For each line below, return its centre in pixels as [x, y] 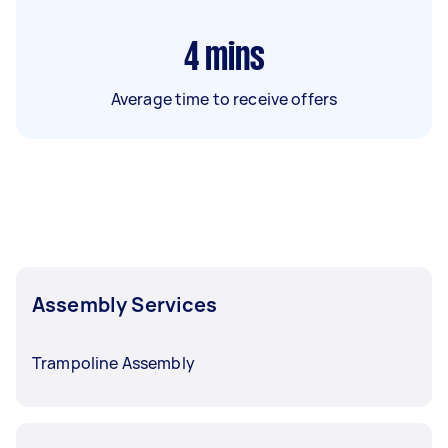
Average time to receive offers [224, 98]
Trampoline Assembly [113, 362]
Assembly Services [125, 304]
